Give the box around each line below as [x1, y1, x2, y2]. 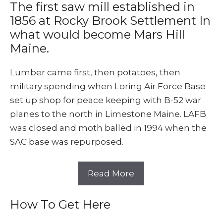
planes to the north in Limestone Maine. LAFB [10, 109, 206, 119]
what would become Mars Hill [10, 27, 185, 42]
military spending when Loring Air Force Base [10, 81, 206, 92]
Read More [88, 168, 134, 178]
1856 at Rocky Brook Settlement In [10, 13, 211, 28]
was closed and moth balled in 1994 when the [10, 123, 207, 133]
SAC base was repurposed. [10, 137, 123, 147]
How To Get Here [10, 197, 111, 212]
